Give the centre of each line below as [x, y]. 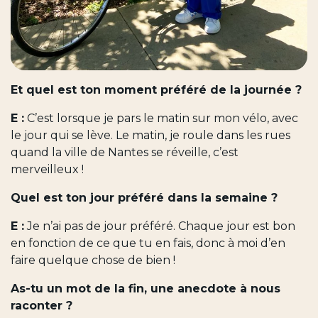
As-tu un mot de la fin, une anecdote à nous [146, 288]
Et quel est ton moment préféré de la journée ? [158, 89]
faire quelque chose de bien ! [93, 260]
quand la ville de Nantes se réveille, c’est [125, 152]
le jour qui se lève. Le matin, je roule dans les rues [150, 135]
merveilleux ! [47, 169]
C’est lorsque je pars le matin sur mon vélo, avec [161, 118]
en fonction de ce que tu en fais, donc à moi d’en [148, 243]
